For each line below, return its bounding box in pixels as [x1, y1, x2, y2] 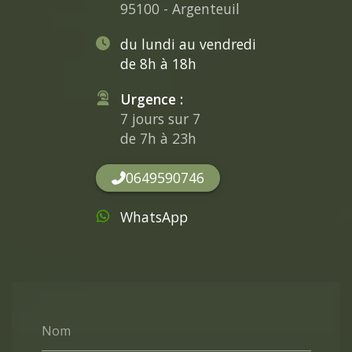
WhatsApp [119, 207, 188, 227]
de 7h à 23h [119, 128, 196, 148]
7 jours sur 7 [119, 108, 200, 128]
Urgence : [119, 89, 183, 108]
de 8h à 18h [119, 53, 196, 73]
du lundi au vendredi [119, 34, 256, 53]
